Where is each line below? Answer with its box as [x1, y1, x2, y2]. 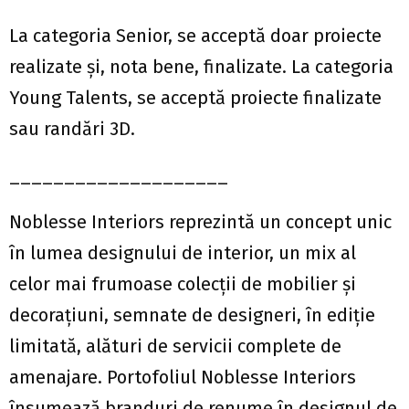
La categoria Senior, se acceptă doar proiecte [9, 25, 382, 47]
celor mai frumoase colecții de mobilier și [9, 273, 356, 296]
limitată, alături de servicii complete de [9, 335, 341, 358]
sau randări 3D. [9, 118, 135, 141]
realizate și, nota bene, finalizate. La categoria [9, 56, 393, 79]
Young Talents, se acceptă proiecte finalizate [9, 87, 382, 110]
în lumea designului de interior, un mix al [9, 242, 356, 265]
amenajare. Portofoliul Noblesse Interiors [9, 366, 356, 389]
